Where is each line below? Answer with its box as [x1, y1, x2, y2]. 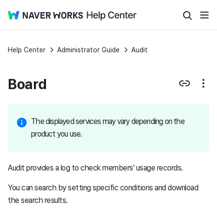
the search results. [8, 195, 68, 205]
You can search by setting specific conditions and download [8, 183, 198, 192]
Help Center [8, 46, 46, 54]
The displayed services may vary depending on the [31, 117, 185, 126]
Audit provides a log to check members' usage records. [8, 163, 183, 172]
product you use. [31, 129, 82, 139]
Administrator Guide [57, 46, 120, 54]
